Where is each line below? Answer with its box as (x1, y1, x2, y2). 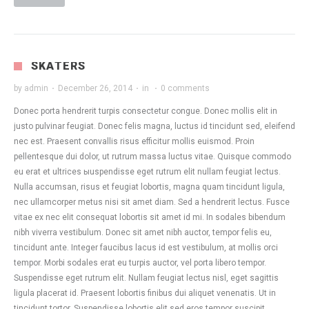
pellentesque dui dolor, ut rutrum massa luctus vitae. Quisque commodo (14, 152, 291, 161)
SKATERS (31, 59, 86, 72)
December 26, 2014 (58, 83, 132, 93)
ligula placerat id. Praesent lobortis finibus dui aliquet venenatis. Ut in (14, 288, 276, 298)
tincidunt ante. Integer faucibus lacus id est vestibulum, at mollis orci (14, 243, 278, 252)
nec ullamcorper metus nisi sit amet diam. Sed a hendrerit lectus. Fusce (14, 197, 290, 207)
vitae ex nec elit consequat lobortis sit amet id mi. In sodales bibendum (14, 212, 286, 222)
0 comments (161, 83, 210, 93)
